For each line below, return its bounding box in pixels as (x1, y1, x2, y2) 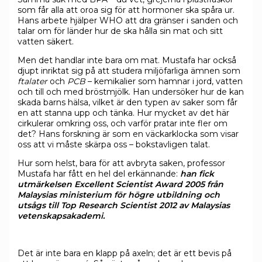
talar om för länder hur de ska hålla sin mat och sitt (17, 25, 223, 36)
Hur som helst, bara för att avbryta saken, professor (17, 157, 225, 168)
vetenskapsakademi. (17, 210, 105, 221)
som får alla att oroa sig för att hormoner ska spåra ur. (17, 4, 235, 15)
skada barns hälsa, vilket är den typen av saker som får (17, 96, 237, 108)
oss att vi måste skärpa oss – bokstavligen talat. (17, 139, 210, 150)
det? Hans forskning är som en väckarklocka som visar (17, 128, 239, 139)
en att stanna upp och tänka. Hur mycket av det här (17, 107, 229, 118)
